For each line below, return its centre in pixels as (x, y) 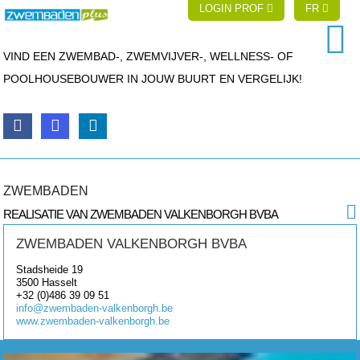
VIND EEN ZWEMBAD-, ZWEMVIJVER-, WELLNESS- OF (149, 56)
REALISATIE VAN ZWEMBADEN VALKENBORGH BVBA (141, 214)
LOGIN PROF (233, 8)
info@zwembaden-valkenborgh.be (95, 308)
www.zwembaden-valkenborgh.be (93, 321)
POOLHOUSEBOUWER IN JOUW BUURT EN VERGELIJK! (153, 79)
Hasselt (60, 282)
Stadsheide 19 (50, 269)
